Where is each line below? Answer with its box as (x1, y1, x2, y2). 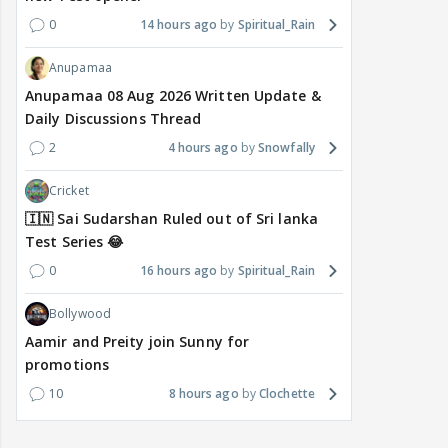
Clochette (259, 385, 315, 403)
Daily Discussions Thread (25, 109, 202, 129)
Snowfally (258, 139, 315, 157)
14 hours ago (139, 16, 218, 34)
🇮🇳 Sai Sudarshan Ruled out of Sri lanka (25, 209, 318, 229)
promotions (25, 355, 109, 375)
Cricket (49, 182, 89, 200)
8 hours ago (168, 385, 239, 403)
